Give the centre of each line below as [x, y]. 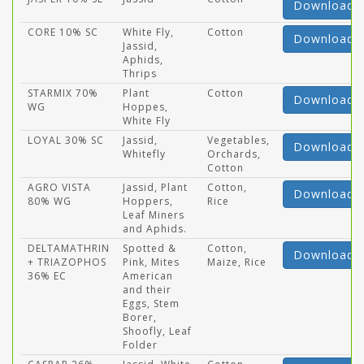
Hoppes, [145, 107]
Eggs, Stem [151, 303]
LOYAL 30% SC [66, 140]
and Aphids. [155, 229]
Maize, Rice [237, 262]
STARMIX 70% [63, 93]
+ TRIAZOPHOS [67, 262]
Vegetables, [238, 140]
